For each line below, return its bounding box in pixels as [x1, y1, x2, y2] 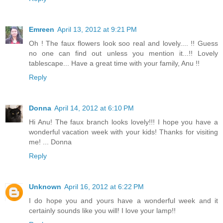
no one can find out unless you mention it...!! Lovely [29, 49, 218, 58]
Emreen [29, 25, 54, 34]
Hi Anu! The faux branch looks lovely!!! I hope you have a [29, 118, 218, 126]
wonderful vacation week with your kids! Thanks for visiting [29, 128, 218, 136]
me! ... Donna [29, 138, 72, 146]
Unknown [29, 183, 61, 191]
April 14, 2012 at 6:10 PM [54, 104, 134, 112]
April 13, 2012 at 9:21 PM [57, 25, 137, 34]
